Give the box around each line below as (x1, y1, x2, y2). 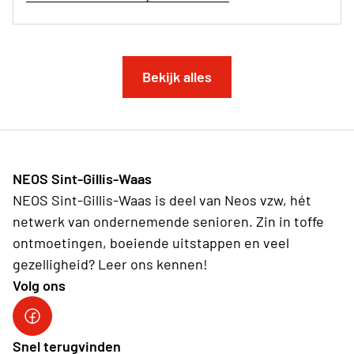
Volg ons (13, 277, 66, 295)
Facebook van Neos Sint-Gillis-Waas (22, 316, 247, 334)
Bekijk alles (142, 68, 212, 86)
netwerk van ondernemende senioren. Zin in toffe (13, 213, 324, 231)
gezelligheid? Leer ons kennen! (13, 255, 208, 273)
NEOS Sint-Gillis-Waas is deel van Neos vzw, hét (13, 191, 311, 209)
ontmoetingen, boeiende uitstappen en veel (13, 234, 289, 252)
